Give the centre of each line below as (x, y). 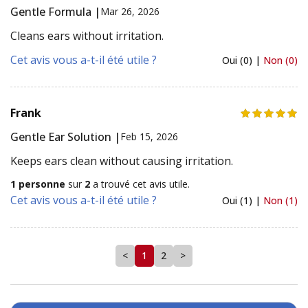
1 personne (38, 184)
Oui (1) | (243, 200)
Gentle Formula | (55, 11)
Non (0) (280, 60)
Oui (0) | (243, 60)
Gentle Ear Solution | (65, 136)
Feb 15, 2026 (149, 137)
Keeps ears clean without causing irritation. (122, 161)
